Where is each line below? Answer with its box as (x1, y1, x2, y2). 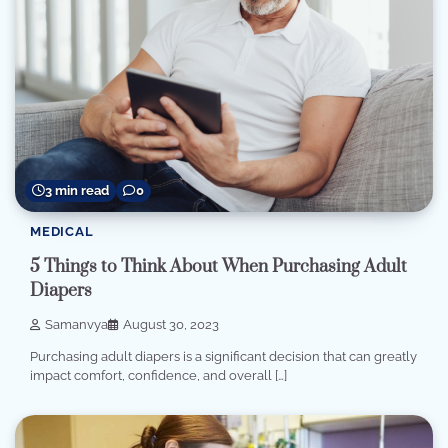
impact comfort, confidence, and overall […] (30, 368, 287, 384)
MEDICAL (30, 224, 94, 240)
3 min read (45, 183, 109, 199)
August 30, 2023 (123, 317, 219, 333)
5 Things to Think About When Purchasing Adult (30, 255, 407, 278)
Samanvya (45, 317, 108, 333)
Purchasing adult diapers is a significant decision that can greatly (30, 349, 417, 365)
